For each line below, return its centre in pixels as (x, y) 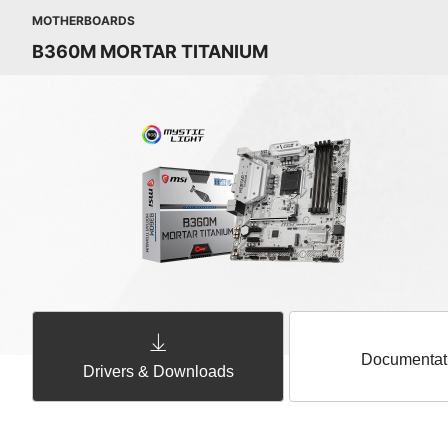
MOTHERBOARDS (83, 20)
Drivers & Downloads (158, 371)
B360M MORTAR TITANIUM (150, 51)
